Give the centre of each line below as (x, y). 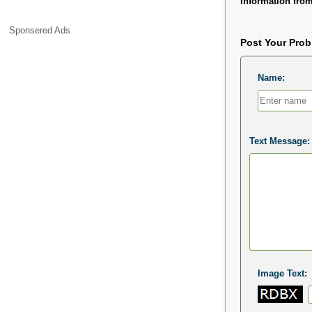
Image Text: (282, 273)
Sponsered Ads (40, 31)
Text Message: (279, 141)
